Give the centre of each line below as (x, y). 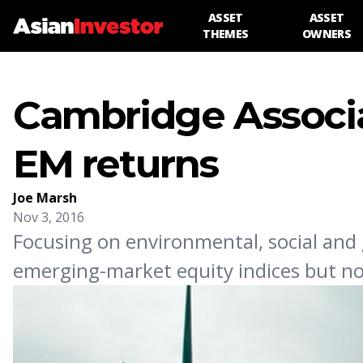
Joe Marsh (45, 198)
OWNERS (327, 34)
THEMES (226, 34)
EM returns (116, 164)
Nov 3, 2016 (49, 217)
